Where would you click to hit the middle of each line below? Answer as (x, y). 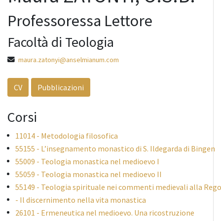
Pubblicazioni (61, 88)
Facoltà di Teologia (61, 42)
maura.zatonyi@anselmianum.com (69, 60)
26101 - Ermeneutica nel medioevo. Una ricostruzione (105, 213)
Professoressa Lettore (80, 21)
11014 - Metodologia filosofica (67, 136)
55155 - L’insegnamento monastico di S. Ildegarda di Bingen (115, 149)
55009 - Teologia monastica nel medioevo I (87, 162)
